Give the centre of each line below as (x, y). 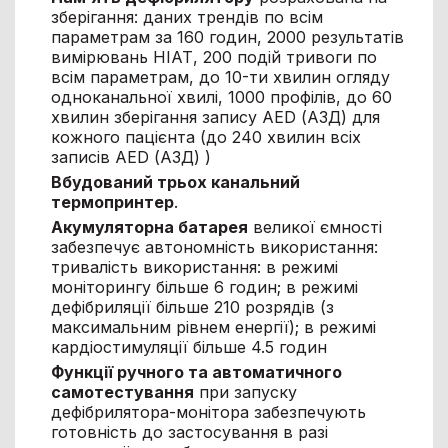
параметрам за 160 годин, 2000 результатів (227, 36)
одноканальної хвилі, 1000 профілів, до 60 (221, 96)
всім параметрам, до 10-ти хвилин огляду (220, 76)
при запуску (245, 391)
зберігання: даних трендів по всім (186, 16)
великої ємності (314, 226)
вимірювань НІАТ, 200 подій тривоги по (213, 56)
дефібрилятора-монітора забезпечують (208, 411)
